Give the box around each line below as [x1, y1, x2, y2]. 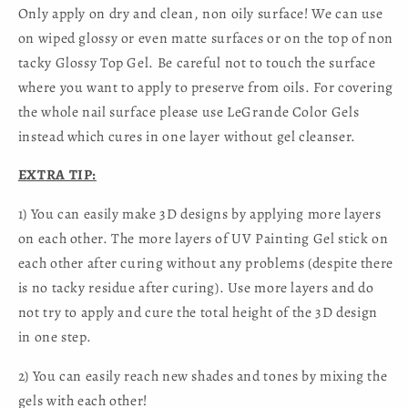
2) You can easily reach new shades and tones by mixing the [17, 365, 388, 385]
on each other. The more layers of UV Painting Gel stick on [17, 229, 389, 249]
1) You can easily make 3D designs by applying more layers [17, 204, 382, 224]
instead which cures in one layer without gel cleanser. [17, 126, 356, 146]
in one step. [17, 327, 92, 347]
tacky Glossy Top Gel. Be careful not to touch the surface [17, 52, 376, 72]
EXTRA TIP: [17, 165, 97, 185]
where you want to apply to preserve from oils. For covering [17, 76, 393, 97]
